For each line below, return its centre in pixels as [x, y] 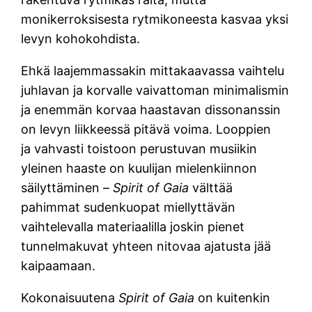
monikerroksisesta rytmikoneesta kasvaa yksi [155, 19]
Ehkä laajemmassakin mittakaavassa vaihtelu [153, 70]
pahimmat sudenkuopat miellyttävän [128, 207]
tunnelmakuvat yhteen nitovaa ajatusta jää [146, 246]
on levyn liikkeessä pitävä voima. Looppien [146, 129]
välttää [213, 187]
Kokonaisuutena [70, 297]
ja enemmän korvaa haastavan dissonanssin [151, 109]
